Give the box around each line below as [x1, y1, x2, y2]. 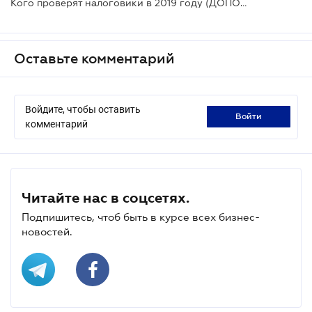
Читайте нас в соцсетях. [22, 189, 189, 205]
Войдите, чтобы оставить [25, 103, 141, 115]
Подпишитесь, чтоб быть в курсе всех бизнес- [22, 210, 260, 223]
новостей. [22, 225, 72, 237]
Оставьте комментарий [14, 50, 175, 66]
